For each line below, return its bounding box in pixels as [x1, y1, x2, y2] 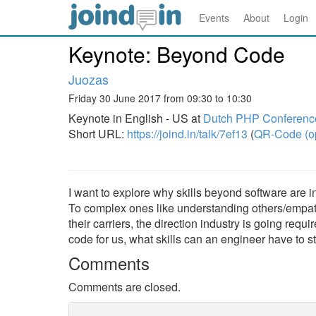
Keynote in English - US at [68, 110, 203, 126]
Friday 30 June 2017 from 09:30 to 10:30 [68, 91, 252, 105]
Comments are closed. [68, 279, 181, 295]
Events [199, 11, 229, 25]
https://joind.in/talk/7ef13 [127, 126, 248, 142]
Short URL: [68, 126, 127, 142]
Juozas [68, 70, 109, 88]
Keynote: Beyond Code [68, 39, 285, 69]
